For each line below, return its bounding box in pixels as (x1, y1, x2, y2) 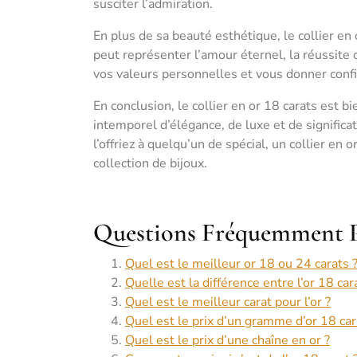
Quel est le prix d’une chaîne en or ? (125, 331, 330, 349)
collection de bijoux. (93, 155, 207, 172)
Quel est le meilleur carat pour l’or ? (125, 293, 331, 311)
